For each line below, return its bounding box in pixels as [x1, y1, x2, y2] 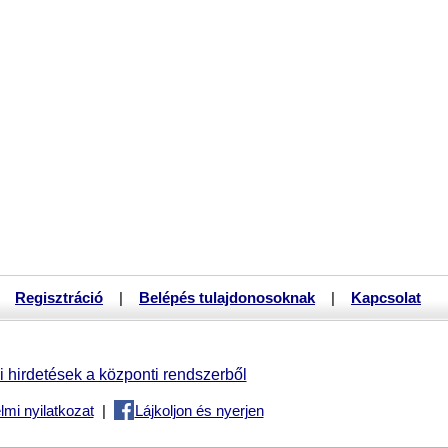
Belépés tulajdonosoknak [139, 290, 315, 306]
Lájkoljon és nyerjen [134, 403, 264, 419]
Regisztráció [15, 290, 103, 306]
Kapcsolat [351, 290, 421, 306]
